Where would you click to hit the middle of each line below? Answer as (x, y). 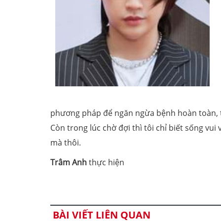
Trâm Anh (69, 162)
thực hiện (106, 162)
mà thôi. (66, 143)
